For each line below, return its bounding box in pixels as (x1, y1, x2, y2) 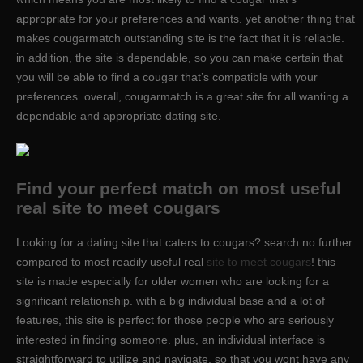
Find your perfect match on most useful (16, 179, 341, 199)
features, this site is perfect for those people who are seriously (16, 313, 334, 327)
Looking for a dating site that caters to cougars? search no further (16, 235, 352, 249)
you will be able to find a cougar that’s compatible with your (16, 70, 318, 84)
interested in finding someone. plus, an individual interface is (16, 332, 325, 346)
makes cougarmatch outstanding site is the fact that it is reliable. (16, 32, 344, 45)
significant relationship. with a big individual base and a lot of (16, 293, 325, 307)
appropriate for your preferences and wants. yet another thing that (16, 12, 355, 26)
